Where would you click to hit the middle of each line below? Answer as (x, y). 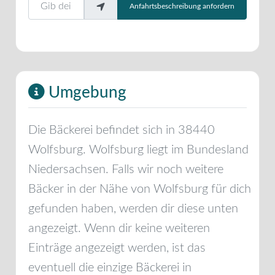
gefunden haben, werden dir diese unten (133, 208)
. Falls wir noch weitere (165, 169)
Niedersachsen (67, 169)
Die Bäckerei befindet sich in (103, 130)
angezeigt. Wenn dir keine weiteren (119, 228)
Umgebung (85, 92)
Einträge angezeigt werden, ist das (117, 248)
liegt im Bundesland (196, 149)
